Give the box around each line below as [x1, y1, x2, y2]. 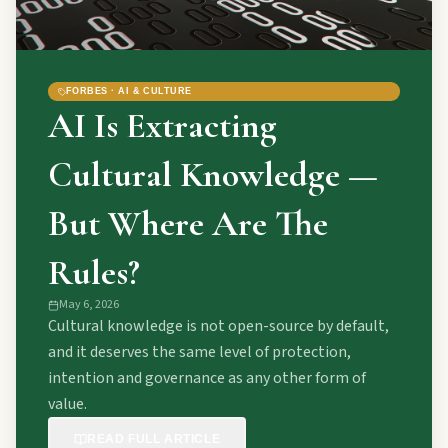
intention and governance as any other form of [48, 367, 366, 389]
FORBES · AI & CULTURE [66, 86, 192, 96]
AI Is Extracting [48, 104, 277, 147]
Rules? [48, 251, 140, 294]
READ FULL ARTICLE [87, 432, 221, 446]
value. [48, 393, 87, 415]
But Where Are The [48, 202, 328, 245]
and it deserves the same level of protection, [48, 341, 351, 363]
